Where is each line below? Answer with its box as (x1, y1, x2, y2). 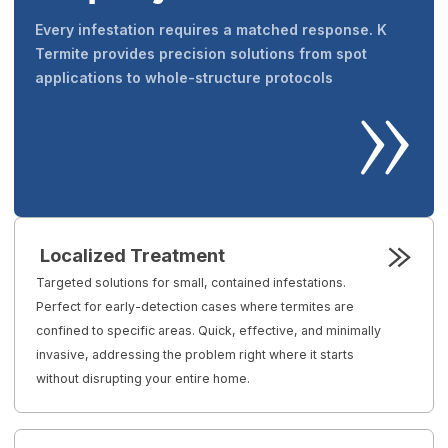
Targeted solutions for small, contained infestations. (36, 274, 347, 290)
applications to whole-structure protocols (35, 69, 334, 87)
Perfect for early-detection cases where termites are (36, 298, 355, 314)
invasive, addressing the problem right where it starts (36, 346, 355, 362)
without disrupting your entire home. (36, 370, 251, 386)
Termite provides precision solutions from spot (35, 45, 368, 63)
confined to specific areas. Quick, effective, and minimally (36, 322, 382, 338)
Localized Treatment (36, 243, 226, 266)
